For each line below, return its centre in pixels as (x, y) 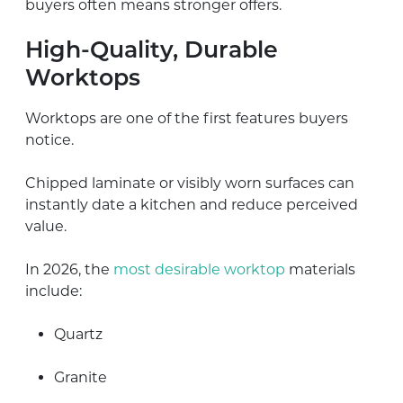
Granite (81, 377)
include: (54, 291)
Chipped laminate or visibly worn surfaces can (190, 183)
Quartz (78, 334)
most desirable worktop (197, 269)
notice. (49, 139)
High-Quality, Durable (152, 51)
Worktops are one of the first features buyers (187, 118)
